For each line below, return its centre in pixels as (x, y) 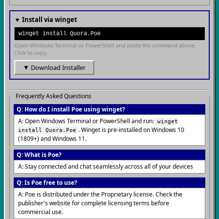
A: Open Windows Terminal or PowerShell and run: (87, 121)
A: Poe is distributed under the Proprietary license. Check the (100, 194)
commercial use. (41, 212)
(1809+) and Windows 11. (52, 139)
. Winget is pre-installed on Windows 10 (131, 130)
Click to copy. (31, 53)
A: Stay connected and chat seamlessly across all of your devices (106, 166)
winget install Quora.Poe (60, 34)
